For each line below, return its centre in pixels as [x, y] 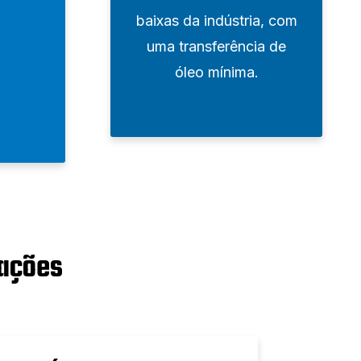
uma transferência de [216, 46]
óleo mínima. [216, 72]
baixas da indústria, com [216, 20]
